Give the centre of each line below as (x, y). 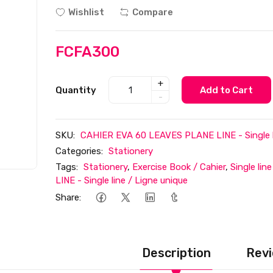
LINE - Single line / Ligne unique (122, 180)
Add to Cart (227, 90)
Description (176, 253)
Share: (69, 197)
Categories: (80, 151)
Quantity (76, 90)
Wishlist (87, 12)
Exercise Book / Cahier (179, 167)
